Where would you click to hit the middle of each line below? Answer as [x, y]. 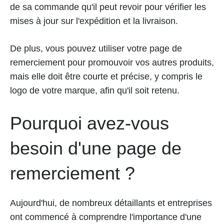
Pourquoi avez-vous [89, 123]
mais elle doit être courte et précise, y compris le [106, 77]
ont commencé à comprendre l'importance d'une [106, 217]
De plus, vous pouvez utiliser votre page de [96, 49]
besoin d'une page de [96, 148]
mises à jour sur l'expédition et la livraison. [94, 21]
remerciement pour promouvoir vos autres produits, [112, 63]
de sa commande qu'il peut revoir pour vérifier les [108, 7]
